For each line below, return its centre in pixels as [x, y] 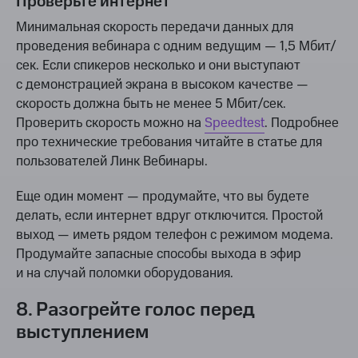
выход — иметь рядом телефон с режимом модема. [175, 235]
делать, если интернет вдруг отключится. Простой [169, 216]
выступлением [82, 333]
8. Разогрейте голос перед [135, 310]
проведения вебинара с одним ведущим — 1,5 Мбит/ [176, 47]
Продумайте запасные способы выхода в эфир [159, 255]
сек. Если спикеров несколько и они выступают [158, 66]
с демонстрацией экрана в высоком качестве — [162, 85]
